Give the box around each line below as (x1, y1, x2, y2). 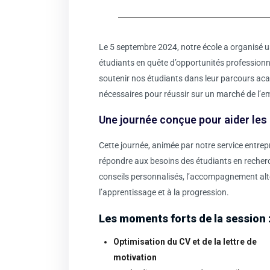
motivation (113, 253, 157, 263)
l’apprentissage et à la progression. (99, 187, 229, 198)
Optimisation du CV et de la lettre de (113, 237, 257, 247)
